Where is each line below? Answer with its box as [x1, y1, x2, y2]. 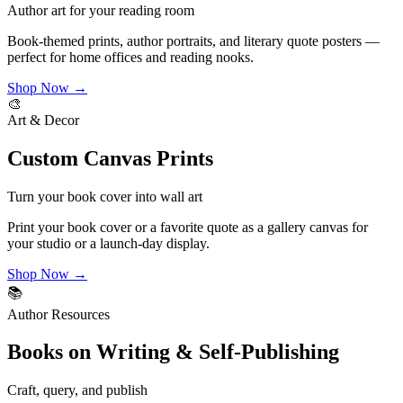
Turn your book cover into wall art [7, 188, 202, 204]
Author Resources [7, 306, 110, 322]
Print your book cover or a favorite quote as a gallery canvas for [7, 219, 368, 235]
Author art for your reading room [7, 2, 194, 18]
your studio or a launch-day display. [7, 235, 210, 251]
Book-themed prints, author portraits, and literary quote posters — [7, 32, 380, 49]
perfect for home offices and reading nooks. [7, 49, 254, 65]
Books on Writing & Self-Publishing [7, 340, 339, 364]
